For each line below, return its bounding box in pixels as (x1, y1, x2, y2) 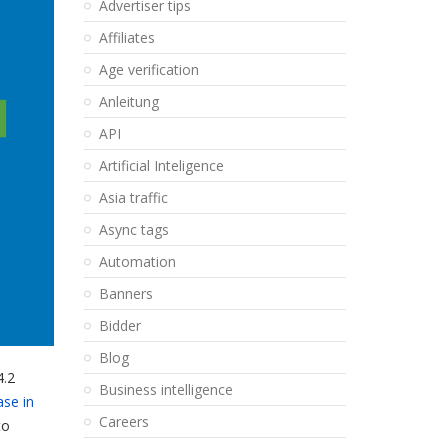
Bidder (98, 316, 141, 335)
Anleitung (98, 92, 159, 111)
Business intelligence (98, 380, 233, 399)
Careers (98, 412, 149, 431)
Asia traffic (98, 188, 168, 207)
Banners (98, 284, 153, 303)
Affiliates (98, 28, 155, 47)
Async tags (98, 220, 169, 239)
